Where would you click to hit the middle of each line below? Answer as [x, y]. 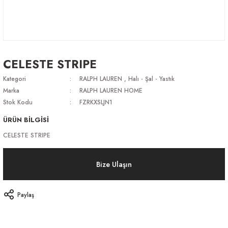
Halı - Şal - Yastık [151, 79]
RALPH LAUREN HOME [111, 90]
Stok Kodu [18, 102]
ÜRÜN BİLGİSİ [26, 120]
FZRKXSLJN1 [96, 102]
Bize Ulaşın [114, 164]
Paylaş [26, 194]
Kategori [15, 79]
